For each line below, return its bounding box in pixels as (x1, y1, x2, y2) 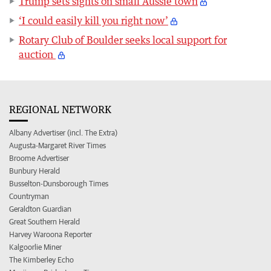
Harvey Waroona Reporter (9, 230, 92, 240)
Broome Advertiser (9, 154, 69, 163)
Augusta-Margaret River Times (9, 141, 106, 151)
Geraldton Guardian (9, 204, 71, 214)
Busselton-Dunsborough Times (9, 179, 108, 189)
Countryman (9, 192, 49, 201)
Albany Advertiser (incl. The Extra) (9, 128, 117, 138)
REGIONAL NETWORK (9, 103, 111, 116)
